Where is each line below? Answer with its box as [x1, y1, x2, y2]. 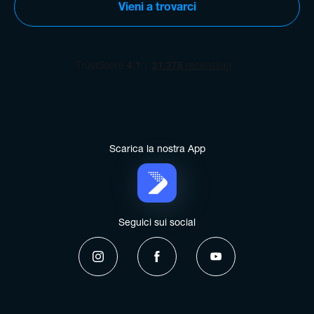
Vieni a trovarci [118, 3, 196, 14]
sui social [154, 219, 196, 228]
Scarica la [109, 145, 157, 155]
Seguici [118, 219, 154, 228]
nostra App [156, 145, 205, 155]
